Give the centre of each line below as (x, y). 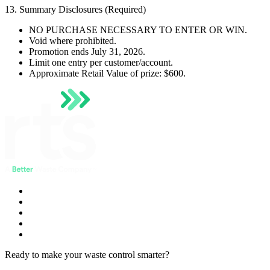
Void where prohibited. (73, 41)
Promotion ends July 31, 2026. (87, 52)
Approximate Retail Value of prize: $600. (107, 74)
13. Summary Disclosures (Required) (75, 10)
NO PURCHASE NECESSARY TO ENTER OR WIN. (138, 30)
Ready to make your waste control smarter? (87, 255)
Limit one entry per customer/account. (101, 63)
